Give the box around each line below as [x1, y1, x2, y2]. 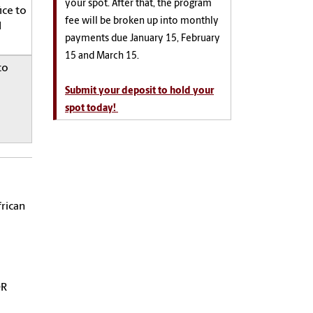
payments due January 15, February [65, 34, 220, 45]
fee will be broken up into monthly [65, 16, 219, 27]
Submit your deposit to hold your [65, 86, 214, 97]
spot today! [65, 103, 118, 115]
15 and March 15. [65, 51, 139, 62]
